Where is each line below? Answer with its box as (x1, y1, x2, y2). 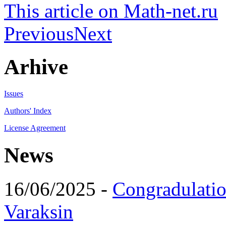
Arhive (4, 55, 68, 79)
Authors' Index (4, 106, 51, 116)
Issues (4, 89, 23, 98)
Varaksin (4, 201, 73, 223)
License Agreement (4, 124, 66, 133)
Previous (4, 22, 74, 44)
